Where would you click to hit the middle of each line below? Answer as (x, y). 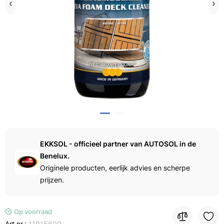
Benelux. (55, 156)
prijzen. (52, 180)
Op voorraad (33, 211)
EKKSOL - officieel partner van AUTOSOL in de (118, 144)
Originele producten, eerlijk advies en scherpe (115, 168)
